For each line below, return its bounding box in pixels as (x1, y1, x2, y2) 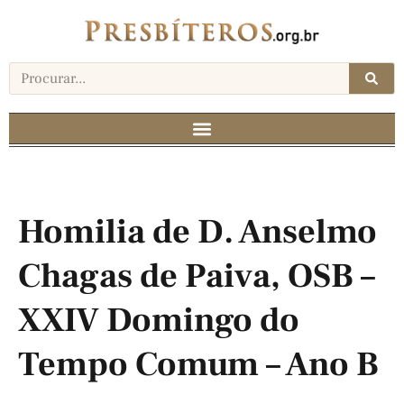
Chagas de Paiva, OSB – (18, 254, 375, 299)
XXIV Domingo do (18, 298, 299, 344)
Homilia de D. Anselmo (18, 210, 377, 255)
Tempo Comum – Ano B (18, 343, 379, 388)
